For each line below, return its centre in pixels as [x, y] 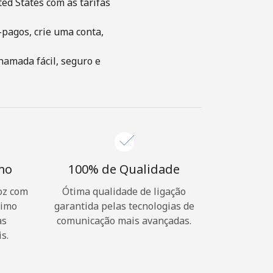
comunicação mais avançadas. [124, 221]
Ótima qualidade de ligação [124, 191]
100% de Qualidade [124, 169]
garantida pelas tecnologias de [124, 206]
